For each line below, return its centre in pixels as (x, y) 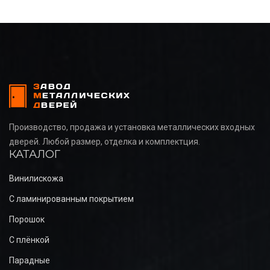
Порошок (27, 219)
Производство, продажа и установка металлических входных (132, 127)
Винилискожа (36, 178)
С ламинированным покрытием (71, 199)
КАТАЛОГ (35, 154)
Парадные (30, 260)
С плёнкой (29, 240)
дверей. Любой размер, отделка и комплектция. (105, 141)
